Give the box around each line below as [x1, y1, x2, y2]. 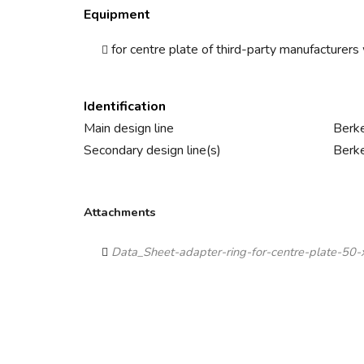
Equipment [84, 6, 150, 24]
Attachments [84, 204, 156, 221]
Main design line [84, 119, 174, 138]
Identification [84, 97, 166, 116]
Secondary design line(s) [84, 141, 221, 160]
